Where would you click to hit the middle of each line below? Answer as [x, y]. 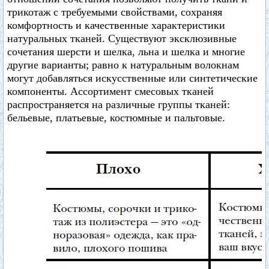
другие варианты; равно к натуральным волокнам [123, 65]
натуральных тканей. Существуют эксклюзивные [122, 38]
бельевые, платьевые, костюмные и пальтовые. [116, 118]
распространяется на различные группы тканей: [119, 104]
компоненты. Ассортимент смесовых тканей [110, 91]
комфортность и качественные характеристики [116, 25]
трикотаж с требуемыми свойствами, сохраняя [115, 12]
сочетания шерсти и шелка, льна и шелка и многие [126, 52]
